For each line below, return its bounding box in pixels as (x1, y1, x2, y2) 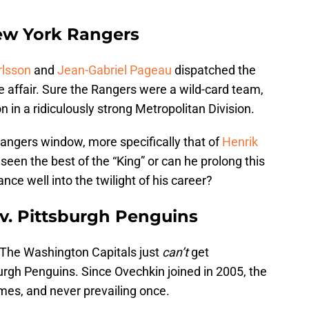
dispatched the (172, 62, 256, 77)
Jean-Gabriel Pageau (57, 62, 172, 77)
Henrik (222, 134, 258, 149)
